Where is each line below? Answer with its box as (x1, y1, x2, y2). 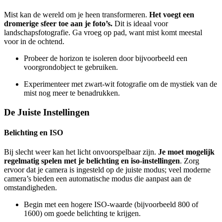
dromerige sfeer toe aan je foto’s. (4, 19, 112, 28)
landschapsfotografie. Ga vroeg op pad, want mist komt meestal (4, 28, 202, 37)
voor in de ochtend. (4, 37, 64, 46)
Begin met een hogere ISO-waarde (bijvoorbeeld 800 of (24, 200, 198, 209)
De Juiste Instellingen (4, 107, 90, 117)
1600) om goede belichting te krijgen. (24, 209, 141, 218)
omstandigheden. (4, 183, 57, 192)
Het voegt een (149, 10, 194, 19)
